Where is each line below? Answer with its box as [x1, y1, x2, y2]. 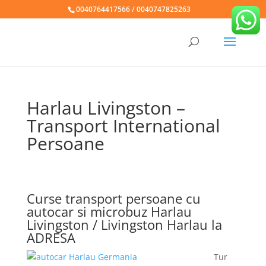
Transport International [26, 113, 220, 138]
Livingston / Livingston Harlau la [26, 216, 222, 233]
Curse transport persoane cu [26, 189, 201, 207]
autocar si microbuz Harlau [26, 202, 192, 220]
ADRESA [26, 229, 75, 246]
